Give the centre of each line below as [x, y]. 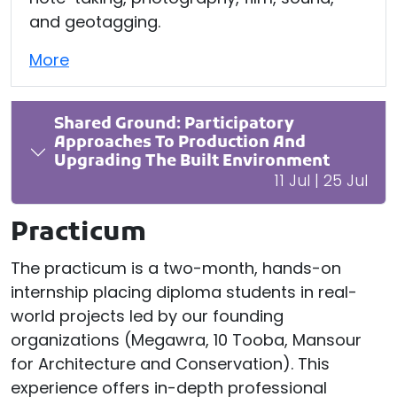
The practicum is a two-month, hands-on [176, 269]
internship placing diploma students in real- [184, 292]
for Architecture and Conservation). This [170, 364]
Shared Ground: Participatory [174, 125]
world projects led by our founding [147, 316]
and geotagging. [95, 22]
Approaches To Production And [180, 144]
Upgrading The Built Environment [192, 162]
